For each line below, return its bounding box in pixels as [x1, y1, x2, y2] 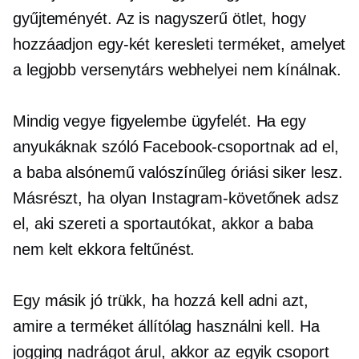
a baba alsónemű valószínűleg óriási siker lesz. [13, 163, 344, 181]
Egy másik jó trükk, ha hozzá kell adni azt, [13, 292, 309, 309]
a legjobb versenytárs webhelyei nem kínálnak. [13, 61, 341, 79]
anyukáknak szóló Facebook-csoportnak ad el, [13, 138, 339, 155]
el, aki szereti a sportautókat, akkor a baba [13, 215, 313, 232]
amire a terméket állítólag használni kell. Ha [13, 317, 320, 335]
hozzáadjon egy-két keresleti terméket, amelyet [13, 35, 346, 53]
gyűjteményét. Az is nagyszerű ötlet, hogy [13, 10, 306, 27]
